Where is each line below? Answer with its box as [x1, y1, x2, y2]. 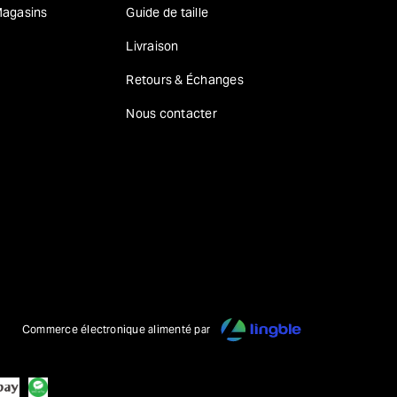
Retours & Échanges [126, 71, 244, 88]
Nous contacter [126, 105, 217, 121]
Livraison [126, 37, 179, 54]
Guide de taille [126, 4, 209, 20]
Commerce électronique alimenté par [21, 323, 211, 336]
